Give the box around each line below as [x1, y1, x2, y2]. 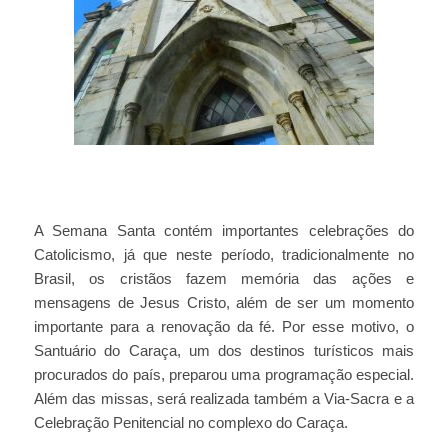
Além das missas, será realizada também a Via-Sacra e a [34, 391, 414, 407]
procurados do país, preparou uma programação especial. [34, 367, 414, 383]
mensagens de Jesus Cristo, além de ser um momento [34, 295, 414, 311]
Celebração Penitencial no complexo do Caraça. [34, 415, 348, 431]
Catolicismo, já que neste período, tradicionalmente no [34, 247, 414, 263]
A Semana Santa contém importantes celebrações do [34, 223, 414, 239]
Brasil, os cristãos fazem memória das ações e [34, 271, 414, 287]
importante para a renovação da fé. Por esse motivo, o [34, 319, 414, 335]
